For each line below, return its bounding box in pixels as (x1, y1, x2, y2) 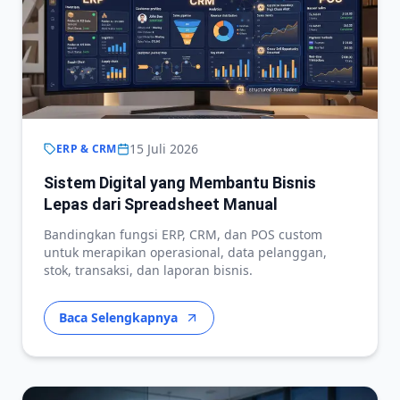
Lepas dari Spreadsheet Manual (44, 195, 278, 213)
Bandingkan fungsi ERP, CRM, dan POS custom (44, 226, 322, 243)
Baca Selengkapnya (59, 309, 178, 326)
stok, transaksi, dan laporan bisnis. (44, 262, 253, 279)
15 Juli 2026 (129, 140, 198, 157)
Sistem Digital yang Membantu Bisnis (44, 173, 316, 192)
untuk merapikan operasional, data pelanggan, (44, 244, 327, 261)
